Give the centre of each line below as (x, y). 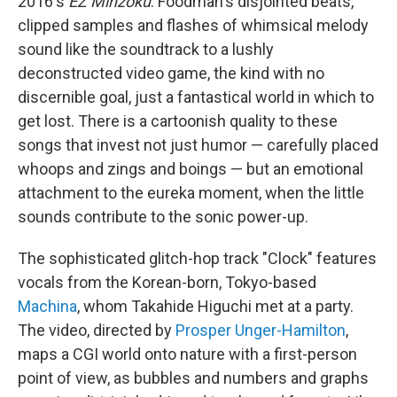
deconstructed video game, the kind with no (171, 73)
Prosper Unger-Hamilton (261, 330)
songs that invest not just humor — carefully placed (198, 144)
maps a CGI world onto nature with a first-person (187, 354)
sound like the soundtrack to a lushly (146, 49)
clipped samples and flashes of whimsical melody (193, 25)
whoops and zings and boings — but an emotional (191, 168)
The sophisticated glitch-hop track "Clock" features (197, 258)
